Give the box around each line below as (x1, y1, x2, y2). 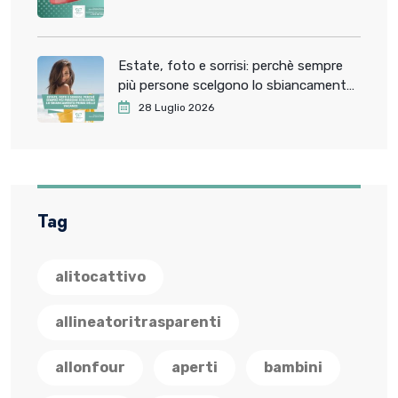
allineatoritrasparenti (55, 313, 221, 330)
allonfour (55, 358, 125, 376)
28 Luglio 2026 (139, 100, 214, 114)
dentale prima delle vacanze (118, 96, 287, 113)
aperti (171, 358, 218, 376)
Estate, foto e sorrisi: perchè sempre (118, 57, 343, 74)
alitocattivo (55, 267, 146, 285)
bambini (264, 358, 322, 376)
